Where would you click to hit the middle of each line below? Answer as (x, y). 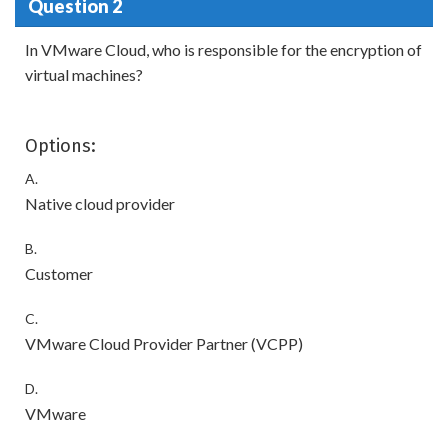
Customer (59, 273)
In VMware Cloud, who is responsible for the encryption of (223, 49)
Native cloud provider (100, 203)
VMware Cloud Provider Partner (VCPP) (164, 343)
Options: (60, 146)
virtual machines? (84, 74)
